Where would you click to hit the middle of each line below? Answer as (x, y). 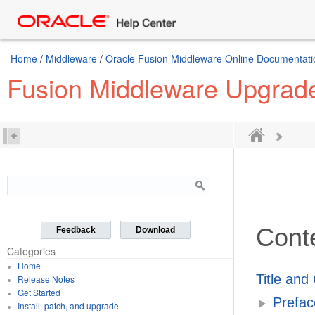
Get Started (39, 292)
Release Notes (46, 279)
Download (155, 230)
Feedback (76, 230)
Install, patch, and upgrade (68, 306)
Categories (31, 251)
